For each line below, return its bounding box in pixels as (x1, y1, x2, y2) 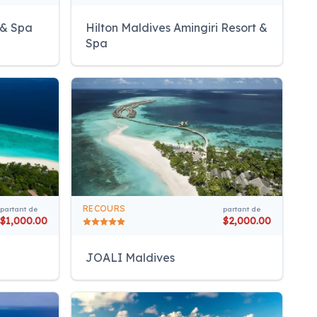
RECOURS (83, 203, 126, 214)
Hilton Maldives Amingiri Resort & (86, 20, 267, 35)
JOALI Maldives (86, 250, 175, 265)
